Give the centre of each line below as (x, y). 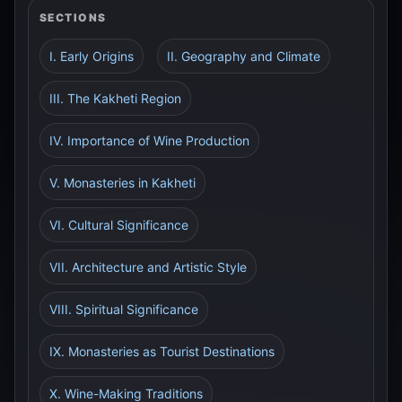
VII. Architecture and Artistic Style (148, 267)
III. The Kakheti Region (115, 98)
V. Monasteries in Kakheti (122, 183)
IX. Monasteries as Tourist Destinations (162, 351)
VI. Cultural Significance (119, 225)
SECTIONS (73, 17)
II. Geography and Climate (244, 56)
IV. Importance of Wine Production (149, 140)
